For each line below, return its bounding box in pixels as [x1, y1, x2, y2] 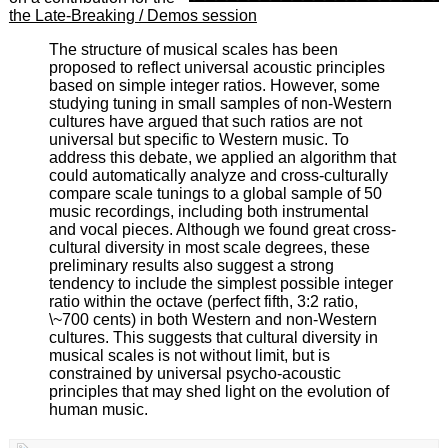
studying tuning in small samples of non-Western [48, 95, 392, 113]
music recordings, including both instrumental [48, 203, 369, 221]
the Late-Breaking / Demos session [8, 7, 257, 25]
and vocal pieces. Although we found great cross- [48, 221, 396, 239]
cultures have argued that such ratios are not [48, 113, 362, 131]
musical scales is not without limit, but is [48, 347, 330, 365]
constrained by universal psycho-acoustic [48, 365, 341, 383]
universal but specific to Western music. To [48, 131, 349, 149]
